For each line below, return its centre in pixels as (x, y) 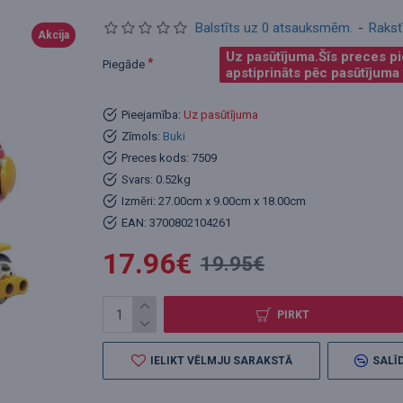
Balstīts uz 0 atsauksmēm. (273, 28)
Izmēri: (139, 201)
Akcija (54, 35)
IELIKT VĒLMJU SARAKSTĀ (221, 361)
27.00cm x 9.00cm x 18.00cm (232, 201)
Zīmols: (141, 136)
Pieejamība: (151, 114)
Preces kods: (155, 157)
